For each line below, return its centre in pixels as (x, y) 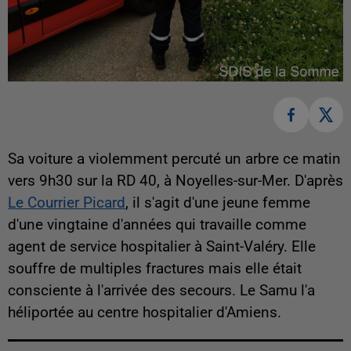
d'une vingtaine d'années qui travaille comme (157, 224)
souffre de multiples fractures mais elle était (155, 268)
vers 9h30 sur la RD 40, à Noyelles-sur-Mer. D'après (175, 181)
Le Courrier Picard (67, 203)
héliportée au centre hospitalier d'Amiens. (145, 312)
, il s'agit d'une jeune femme (218, 203)
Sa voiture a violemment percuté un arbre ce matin (174, 159)
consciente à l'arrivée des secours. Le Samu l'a (161, 290)
